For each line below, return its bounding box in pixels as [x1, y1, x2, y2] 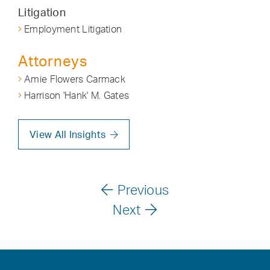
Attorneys [18, 52, 88, 70]
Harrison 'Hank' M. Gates [24, 89, 130, 101]
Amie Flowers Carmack [24, 73, 125, 85]
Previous [117, 181, 169, 198]
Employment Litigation [24, 23, 122, 35]
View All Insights [30, 128, 106, 140]
